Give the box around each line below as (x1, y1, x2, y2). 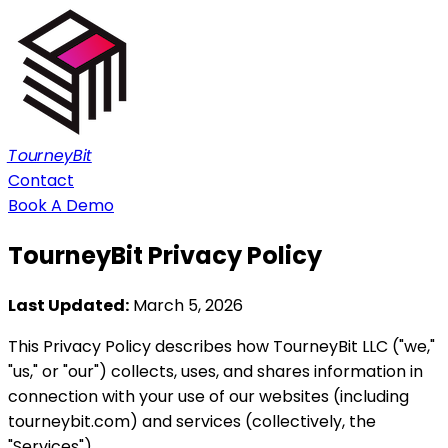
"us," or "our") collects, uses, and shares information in (8, 359, 423, 383)
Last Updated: (8, 293, 129, 317)
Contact (8, 169, 74, 192)
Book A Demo (8, 194, 114, 217)
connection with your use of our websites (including (8, 384, 409, 408)
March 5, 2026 (133, 293, 243, 317)
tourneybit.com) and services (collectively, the (8, 409, 376, 433)
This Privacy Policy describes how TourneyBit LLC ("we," (8, 334, 435, 358)
